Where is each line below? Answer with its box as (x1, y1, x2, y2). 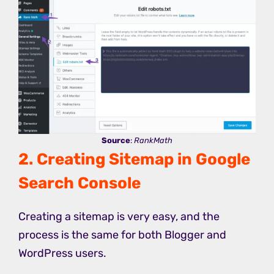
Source (102, 135, 130, 145)
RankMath (134, 135, 172, 145)
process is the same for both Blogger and (18, 228, 226, 242)
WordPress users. (18, 246, 106, 260)
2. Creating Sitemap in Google (18, 149, 250, 169)
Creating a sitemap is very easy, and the (18, 209, 220, 223)
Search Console (18, 173, 141, 193)
